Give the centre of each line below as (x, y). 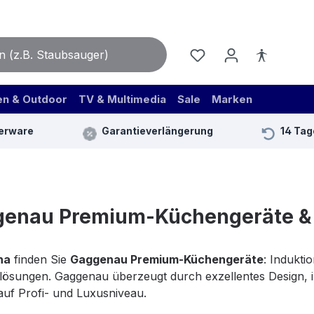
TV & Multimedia (122, 100)
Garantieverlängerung (157, 131)
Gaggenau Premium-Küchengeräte (167, 260)
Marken (232, 100)
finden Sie (40, 260)
